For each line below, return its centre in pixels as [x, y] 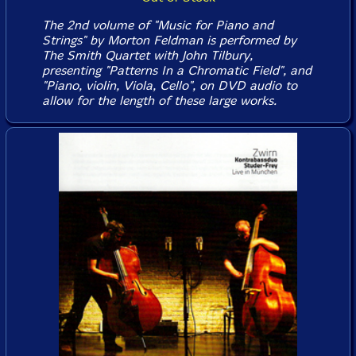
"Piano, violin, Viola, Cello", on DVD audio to [169, 85]
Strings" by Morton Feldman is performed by [169, 40]
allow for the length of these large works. [159, 101]
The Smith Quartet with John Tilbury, [147, 55]
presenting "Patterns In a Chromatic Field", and [176, 70]
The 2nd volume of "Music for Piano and [157, 25]
